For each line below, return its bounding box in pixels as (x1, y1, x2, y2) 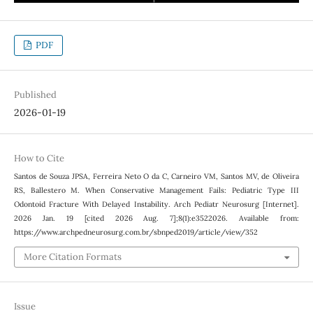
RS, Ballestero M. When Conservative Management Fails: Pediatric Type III (13, 185, 300, 196)
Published (13, 89, 57, 101)
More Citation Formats (23, 250, 122, 263)
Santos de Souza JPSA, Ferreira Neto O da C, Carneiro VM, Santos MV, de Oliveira (13, 171, 300, 182)
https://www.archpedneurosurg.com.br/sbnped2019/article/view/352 (13, 227, 258, 238)
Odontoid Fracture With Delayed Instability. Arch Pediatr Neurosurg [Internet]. (13, 199, 300, 210)
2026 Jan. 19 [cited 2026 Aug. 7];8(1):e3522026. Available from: (13, 213, 300, 224)
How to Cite (13, 152, 64, 165)
